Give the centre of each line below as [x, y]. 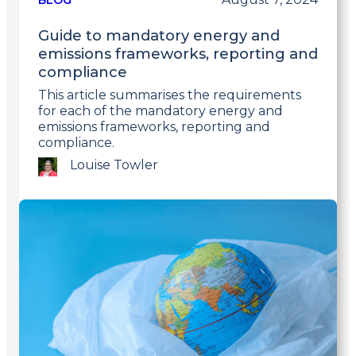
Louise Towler [114, 165]
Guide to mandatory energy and [159, 36]
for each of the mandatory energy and [161, 111]
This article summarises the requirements [170, 95]
